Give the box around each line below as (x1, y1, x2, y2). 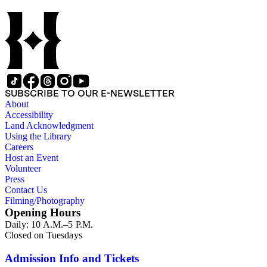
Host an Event (5, 153, 58, 163)
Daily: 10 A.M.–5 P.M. (5, 219, 94, 230)
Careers (5, 142, 33, 153)
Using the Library (5, 131, 72, 142)
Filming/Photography (5, 195, 85, 206)
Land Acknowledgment (5, 120, 94, 131)
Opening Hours (5, 206, 80, 219)
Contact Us (5, 185, 47, 195)
